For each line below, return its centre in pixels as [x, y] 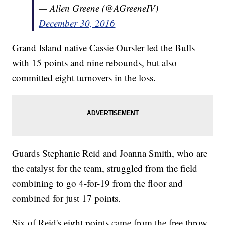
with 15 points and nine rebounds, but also [95, 63]
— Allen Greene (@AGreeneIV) [99, 8]
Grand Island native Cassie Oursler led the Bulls [104, 48]
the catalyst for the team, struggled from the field [105, 168]
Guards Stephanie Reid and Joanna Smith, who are [110, 153]
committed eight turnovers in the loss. [84, 78]
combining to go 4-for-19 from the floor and [98, 183]
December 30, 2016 [77, 23]
